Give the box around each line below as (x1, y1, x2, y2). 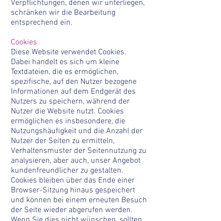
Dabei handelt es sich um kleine (11, 57, 119, 67)
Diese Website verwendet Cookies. (11, 47, 126, 57)
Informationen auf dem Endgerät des (11, 87, 136, 97)
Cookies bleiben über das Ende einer (11, 176, 135, 185)
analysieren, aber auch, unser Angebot (11, 156, 141, 166)
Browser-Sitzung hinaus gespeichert (11, 185, 135, 195)
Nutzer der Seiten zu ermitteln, (11, 136, 114, 146)
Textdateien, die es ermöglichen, (11, 67, 118, 77)
